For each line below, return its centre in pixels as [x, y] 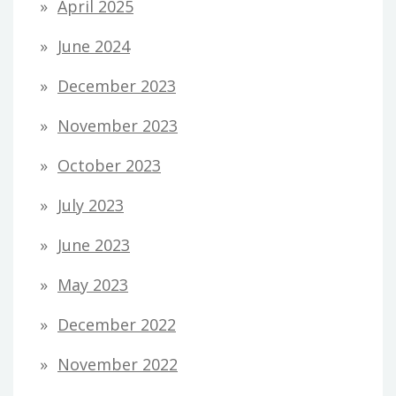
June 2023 [94, 244]
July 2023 [91, 205]
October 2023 [109, 165]
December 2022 [117, 324]
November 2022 [118, 364]
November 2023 [118, 125]
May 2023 [93, 284]
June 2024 [94, 46]
